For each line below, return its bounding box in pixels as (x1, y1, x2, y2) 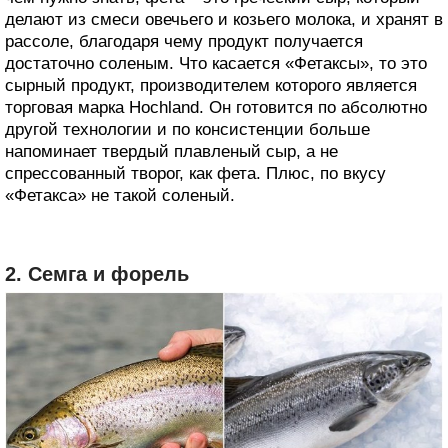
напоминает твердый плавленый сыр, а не (5, 142, 338, 162)
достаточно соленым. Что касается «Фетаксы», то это (5, 54, 427, 74)
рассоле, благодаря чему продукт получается (5, 32, 363, 52)
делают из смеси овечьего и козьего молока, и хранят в (5, 10, 443, 30)
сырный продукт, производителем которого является (5, 76, 417, 96)
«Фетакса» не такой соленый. (5, 186, 235, 206)
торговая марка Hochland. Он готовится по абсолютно (5, 98, 427, 118)
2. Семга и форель (5, 263, 189, 286)
